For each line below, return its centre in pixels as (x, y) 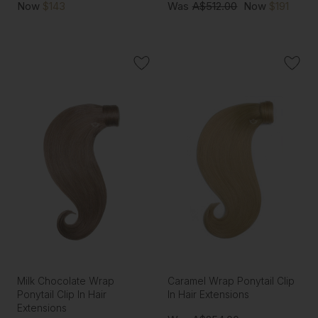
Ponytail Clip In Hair (61, 295)
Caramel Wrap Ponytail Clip (231, 281)
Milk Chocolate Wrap (65, 281)
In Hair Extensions (209, 295)
